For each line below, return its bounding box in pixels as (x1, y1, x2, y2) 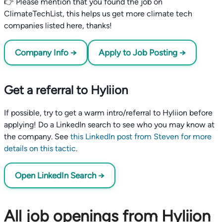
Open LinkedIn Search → (15, 170, 105, 180)
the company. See (4, 132, 68, 141)
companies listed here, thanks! (4, 21, 112, 30)
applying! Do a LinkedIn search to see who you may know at (4, 120, 215, 129)
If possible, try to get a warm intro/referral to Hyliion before (4, 108, 213, 117)
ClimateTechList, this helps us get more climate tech (4, 9, 192, 18)
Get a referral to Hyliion (4, 83, 128, 97)
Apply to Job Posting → (99, 48, 186, 57)
